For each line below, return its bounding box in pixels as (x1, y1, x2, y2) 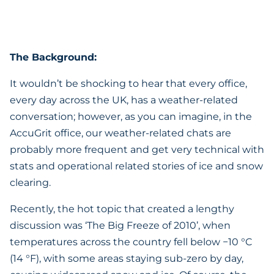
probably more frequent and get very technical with (10, 144, 264, 155)
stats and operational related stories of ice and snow (10, 160, 263, 172)
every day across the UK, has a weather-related (10, 94, 238, 106)
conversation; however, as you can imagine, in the (10, 111, 252, 122)
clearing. (10, 177, 51, 188)
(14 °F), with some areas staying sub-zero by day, (10, 253, 243, 264)
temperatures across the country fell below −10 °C (10, 236, 252, 248)
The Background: (10, 51, 97, 63)
